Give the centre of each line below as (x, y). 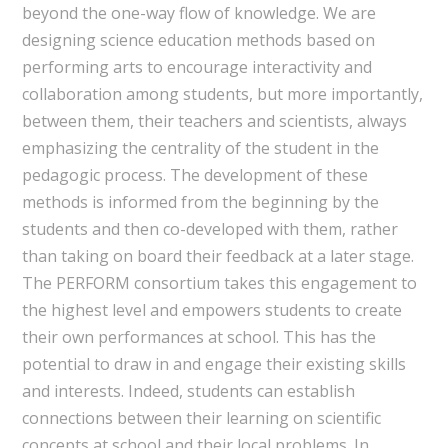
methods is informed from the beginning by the (200, 201)
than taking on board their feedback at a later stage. (217, 255)
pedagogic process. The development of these (194, 174)
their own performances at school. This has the (198, 336)
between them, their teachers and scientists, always (214, 120)
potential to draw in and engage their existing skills (213, 363)
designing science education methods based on (198, 39)
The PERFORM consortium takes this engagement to (219, 282)
